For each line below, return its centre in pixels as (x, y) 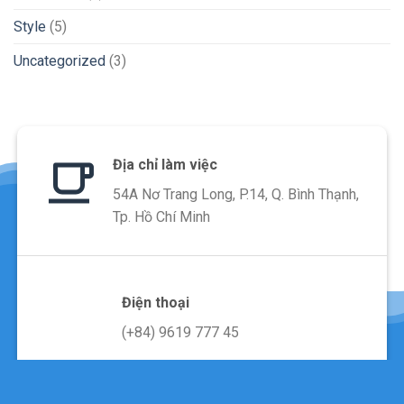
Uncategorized (60, 60)
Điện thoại (155, 302)
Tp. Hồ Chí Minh (161, 216)
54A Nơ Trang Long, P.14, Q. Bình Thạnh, (235, 194)
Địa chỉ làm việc (165, 164)
